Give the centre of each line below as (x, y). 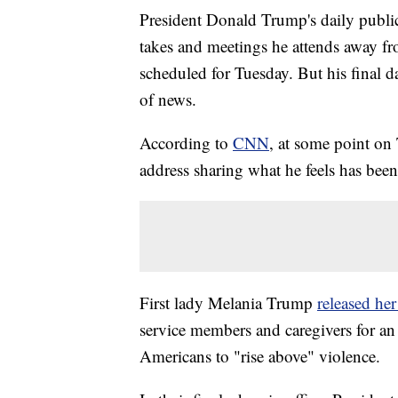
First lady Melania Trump (228, 303)
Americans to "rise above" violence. (260, 356)
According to (186, 143)
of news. (168, 99)
